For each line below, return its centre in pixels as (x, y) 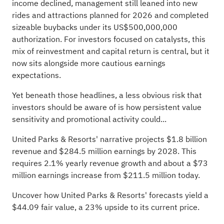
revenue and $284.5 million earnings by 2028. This (104, 151)
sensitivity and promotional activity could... (89, 119)
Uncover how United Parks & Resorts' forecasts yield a (110, 195)
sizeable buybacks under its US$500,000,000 (94, 27)
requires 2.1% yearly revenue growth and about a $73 (110, 163)
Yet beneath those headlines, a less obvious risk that (107, 95)
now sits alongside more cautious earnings (88, 63)
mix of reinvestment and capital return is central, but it (110, 51)
